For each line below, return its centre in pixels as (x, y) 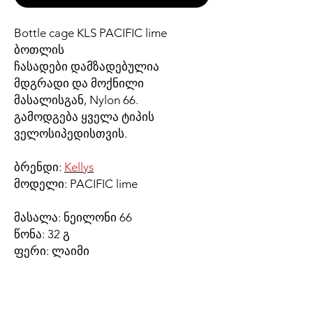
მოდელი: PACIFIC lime (76, 184)
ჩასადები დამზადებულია (87, 66)
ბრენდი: (39, 167)
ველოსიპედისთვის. (71, 133)
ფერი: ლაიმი (52, 251)
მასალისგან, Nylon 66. (76, 100)
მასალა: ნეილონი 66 (73, 217)
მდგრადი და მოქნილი (79, 83)
